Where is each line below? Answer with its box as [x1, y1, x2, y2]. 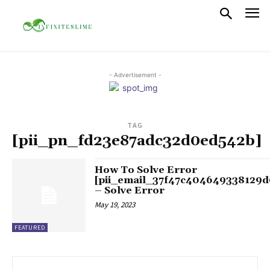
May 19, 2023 [95, 199, 136, 210]
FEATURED [14, 223, 45, 231]
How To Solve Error [95, 163, 198, 176]
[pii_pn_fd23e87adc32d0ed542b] [12, 131, 262, 150]
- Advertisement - [108, 71, 162, 78]
